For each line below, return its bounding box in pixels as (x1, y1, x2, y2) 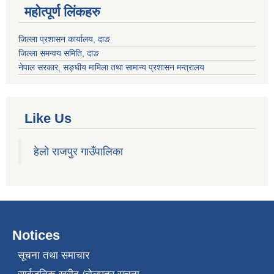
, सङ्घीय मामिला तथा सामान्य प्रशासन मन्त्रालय (58, 62, 204, 72)
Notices (12, 227, 60, 243)
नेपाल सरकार (18, 62, 58, 72)
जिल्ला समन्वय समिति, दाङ (18, 48, 99, 58)
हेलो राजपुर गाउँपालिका (34, 145, 123, 158)
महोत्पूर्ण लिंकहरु (24, 4, 100, 20)
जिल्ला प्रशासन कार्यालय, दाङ (18, 34, 110, 44)
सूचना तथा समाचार (17, 249, 89, 261)
